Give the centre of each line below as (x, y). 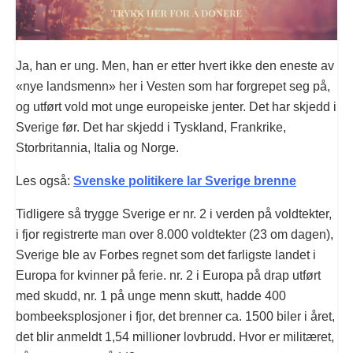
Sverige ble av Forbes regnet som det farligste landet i (166, 255)
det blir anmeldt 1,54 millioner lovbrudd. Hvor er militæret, (175, 337)
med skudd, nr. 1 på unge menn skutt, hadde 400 (151, 296)
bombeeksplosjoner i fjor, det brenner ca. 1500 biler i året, (175, 317)
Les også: (45, 181)
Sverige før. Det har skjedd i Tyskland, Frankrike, (151, 128)
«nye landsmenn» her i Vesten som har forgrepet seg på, (173, 87)
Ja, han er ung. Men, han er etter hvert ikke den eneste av (175, 66)
